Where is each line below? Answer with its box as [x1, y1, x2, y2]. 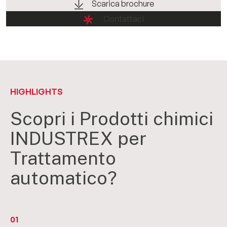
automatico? [10, 167, 117, 188]
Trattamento [10, 147, 116, 169]
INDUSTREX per [10, 128, 146, 149]
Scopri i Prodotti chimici [10, 108, 213, 129]
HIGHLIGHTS [10, 87, 63, 97]
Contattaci [103, 14, 144, 24]
